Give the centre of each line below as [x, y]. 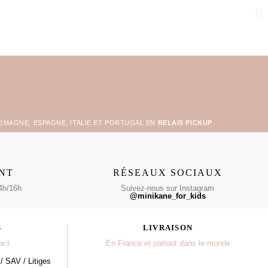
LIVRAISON [168, 227]
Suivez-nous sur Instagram [167, 188]
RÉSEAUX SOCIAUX [167, 172]
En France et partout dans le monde [168, 243]
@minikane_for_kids [167, 196]
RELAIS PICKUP [185, 122]
